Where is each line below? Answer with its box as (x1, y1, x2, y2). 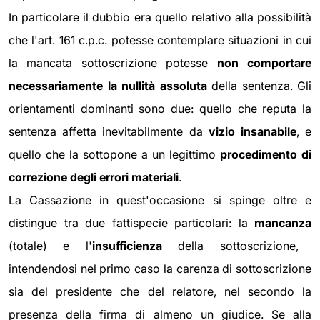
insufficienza (91, 239, 179, 254)
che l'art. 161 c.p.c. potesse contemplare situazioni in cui (9, 33, 311, 48)
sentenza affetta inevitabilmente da (9, 124, 209, 139)
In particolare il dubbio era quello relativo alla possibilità (9, 10, 311, 25)
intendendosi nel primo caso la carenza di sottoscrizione (9, 261, 311, 276)
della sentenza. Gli (206, 79, 311, 94)
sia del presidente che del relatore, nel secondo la (9, 284, 311, 299)
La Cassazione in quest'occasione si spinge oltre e (9, 193, 311, 208)
